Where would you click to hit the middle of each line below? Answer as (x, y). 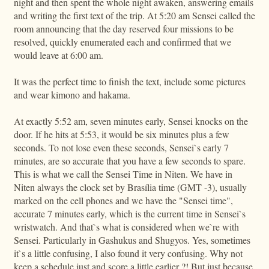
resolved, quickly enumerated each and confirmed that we (122, 41)
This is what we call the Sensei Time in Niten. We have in (123, 174)
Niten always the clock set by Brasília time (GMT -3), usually (130, 187)
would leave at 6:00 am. (58, 55)
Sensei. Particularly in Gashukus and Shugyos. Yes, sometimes (132, 240)
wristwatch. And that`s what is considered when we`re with (126, 226)
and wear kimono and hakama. (72, 94)
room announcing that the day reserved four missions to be (123, 28)
